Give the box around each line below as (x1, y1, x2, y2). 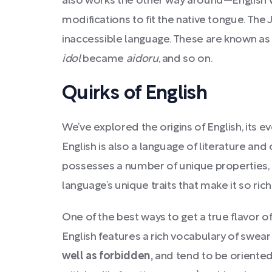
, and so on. (158, 54, 213, 64)
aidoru (126, 54, 158, 64)
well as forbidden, (62, 251, 153, 262)
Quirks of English (62, 85, 208, 103)
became (80, 54, 126, 64)
